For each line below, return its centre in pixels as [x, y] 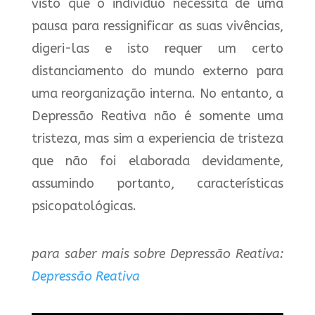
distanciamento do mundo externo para [157, 71]
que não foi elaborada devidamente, [157, 161]
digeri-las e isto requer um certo [157, 49]
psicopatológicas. [84, 206]
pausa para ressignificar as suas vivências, [157, 26]
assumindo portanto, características [157, 184]
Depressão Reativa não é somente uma [157, 116]
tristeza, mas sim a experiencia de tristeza [157, 139]
